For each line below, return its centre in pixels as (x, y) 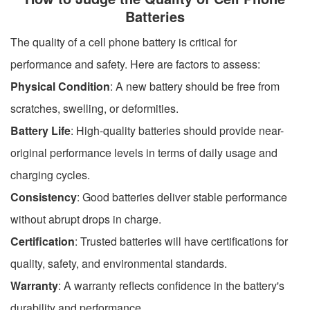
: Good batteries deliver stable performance (182, 197)
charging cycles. (50, 174)
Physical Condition (60, 86)
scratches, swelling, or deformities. (94, 108)
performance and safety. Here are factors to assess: (135, 64)
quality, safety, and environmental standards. (119, 263)
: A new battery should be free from (195, 86)
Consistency (44, 197)
